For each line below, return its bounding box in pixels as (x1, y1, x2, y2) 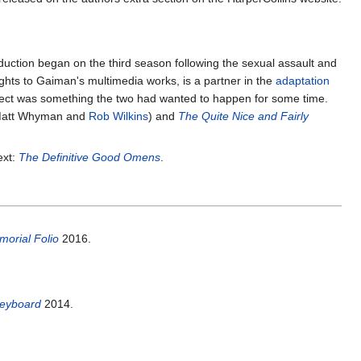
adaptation (276, 74, 330, 88)
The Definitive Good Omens (19, 151, 160, 164)
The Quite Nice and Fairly (178, 110, 309, 123)
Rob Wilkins (89, 110, 148, 123)
